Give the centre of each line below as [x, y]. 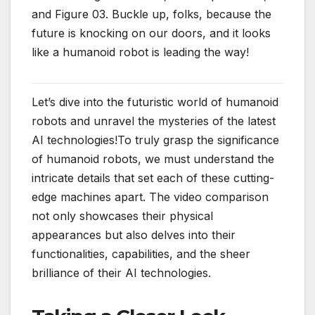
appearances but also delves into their [134, 235]
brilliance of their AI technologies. [121, 273]
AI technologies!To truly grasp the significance [155, 140]
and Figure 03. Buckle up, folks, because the [152, 14]
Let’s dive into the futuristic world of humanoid [155, 102]
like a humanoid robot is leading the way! [140, 52]
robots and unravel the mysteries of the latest [154, 121]
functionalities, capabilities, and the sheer [141, 254]
